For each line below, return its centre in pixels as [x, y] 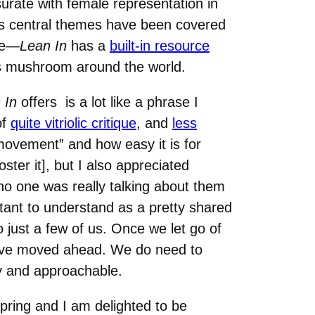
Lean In [43, 45]
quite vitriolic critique [73, 123]
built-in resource [160, 45]
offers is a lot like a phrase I [108, 102]
